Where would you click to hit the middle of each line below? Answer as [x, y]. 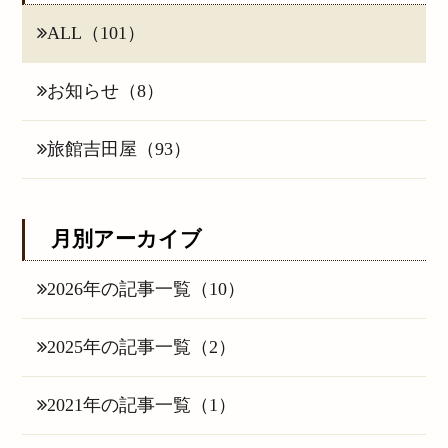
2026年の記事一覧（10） [145, 289]
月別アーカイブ [126, 239]
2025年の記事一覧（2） [141, 347]
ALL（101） [95, 33]
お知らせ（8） [105, 91]
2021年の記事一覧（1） [141, 405]
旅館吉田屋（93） [118, 149]
